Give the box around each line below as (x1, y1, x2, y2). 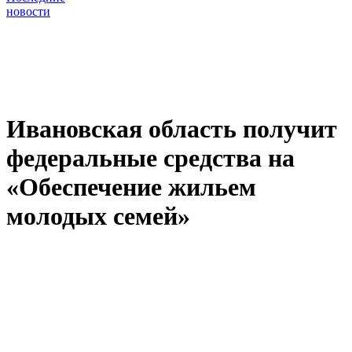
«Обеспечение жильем (6, 172, 256, 201)
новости (6, 5, 50, 19)
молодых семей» (6, 201, 190, 230)
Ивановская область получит (6, 114, 337, 143)
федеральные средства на (6, 143, 295, 172)
